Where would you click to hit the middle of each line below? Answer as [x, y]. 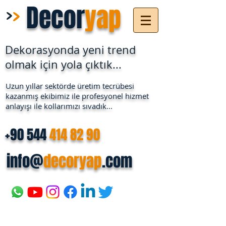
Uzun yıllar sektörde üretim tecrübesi [70, 86]
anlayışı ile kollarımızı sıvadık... [59, 106]
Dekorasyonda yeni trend [70, 50]
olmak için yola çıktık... [63, 64]
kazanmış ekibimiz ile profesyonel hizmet [77, 96]
